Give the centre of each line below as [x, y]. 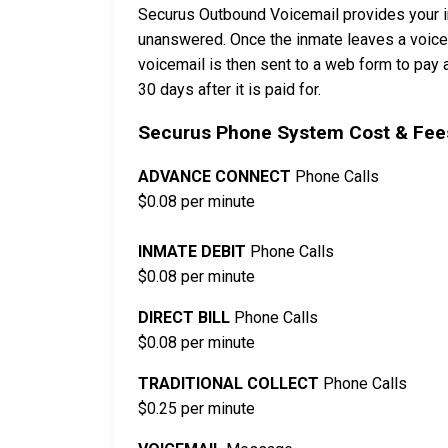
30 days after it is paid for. [229, 89]
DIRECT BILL [184, 317]
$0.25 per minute [196, 408]
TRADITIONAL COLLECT [228, 383]
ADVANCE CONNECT [216, 176]
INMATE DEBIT [192, 251]
